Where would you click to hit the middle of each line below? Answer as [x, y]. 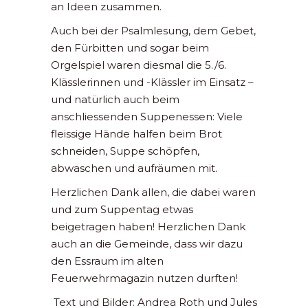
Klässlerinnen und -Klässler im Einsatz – [152, 82]
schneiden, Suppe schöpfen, [125, 151]
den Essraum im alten [107, 261]
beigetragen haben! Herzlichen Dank [148, 227]
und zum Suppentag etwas [122, 210]
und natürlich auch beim [115, 100]
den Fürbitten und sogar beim [130, 48]
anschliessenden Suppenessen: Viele [147, 117]
